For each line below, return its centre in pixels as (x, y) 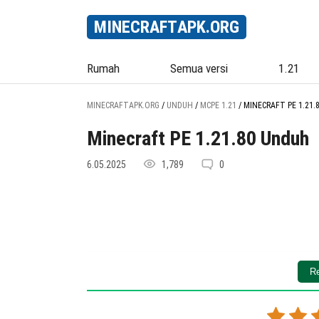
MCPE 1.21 (218, 105)
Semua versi (199, 68)
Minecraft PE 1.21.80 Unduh (198, 138)
